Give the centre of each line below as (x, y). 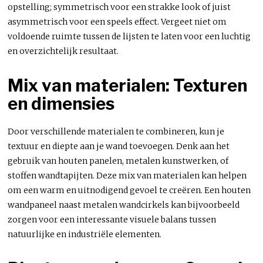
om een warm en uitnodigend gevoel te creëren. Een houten (129, 190)
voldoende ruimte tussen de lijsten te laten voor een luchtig (129, 36)
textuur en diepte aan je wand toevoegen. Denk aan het (119, 146)
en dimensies (61, 103)
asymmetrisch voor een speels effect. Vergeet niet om (117, 21)
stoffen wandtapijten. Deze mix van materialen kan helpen (127, 175)
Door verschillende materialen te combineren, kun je (116, 131)
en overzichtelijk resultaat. (63, 51)
